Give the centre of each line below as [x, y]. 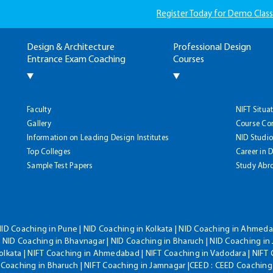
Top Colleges [49, 152]
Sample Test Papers [60, 166]
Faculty [39, 110]
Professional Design [212, 48]
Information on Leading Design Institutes [98, 138]
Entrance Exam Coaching [76, 60]
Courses [189, 60]
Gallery [39, 124]
